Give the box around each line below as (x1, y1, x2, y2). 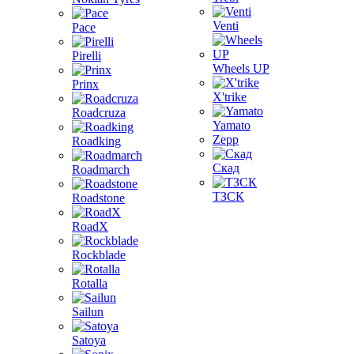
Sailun (72, 305, 104, 318)
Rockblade (72, 248, 126, 262)
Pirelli (72, 49, 101, 62)
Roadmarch (72, 163, 130, 176)
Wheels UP (213, 62, 269, 75)
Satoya (72, 333, 106, 347)
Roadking (72, 134, 121, 148)
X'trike (213, 90, 247, 104)
